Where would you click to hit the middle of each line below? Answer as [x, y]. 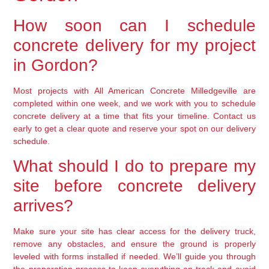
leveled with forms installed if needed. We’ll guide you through [134, 257]
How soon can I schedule [134, 26]
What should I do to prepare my [134, 166]
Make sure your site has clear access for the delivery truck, [134, 231]
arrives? [44, 206]
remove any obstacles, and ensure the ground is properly [134, 244]
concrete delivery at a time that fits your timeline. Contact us [134, 116]
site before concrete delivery [134, 186]
